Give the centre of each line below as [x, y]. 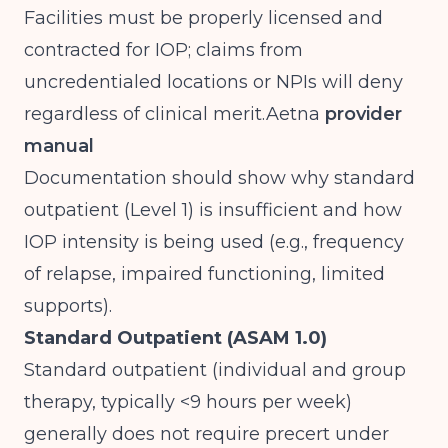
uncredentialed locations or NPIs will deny [213, 82]
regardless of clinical [118, 114]
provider [361, 114]
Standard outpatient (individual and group [215, 370]
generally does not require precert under [206, 434]
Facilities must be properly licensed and [203, 18]
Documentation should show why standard [219, 178]
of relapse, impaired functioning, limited [204, 274]
